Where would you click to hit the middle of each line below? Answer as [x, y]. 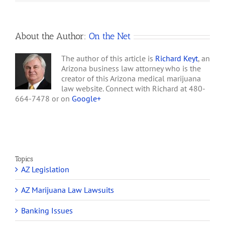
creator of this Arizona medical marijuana [131, 79]
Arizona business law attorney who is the [131, 69]
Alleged [136, 19]
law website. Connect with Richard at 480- [133, 89]
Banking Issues [47, 211]
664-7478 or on [43, 99]
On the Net [110, 36]
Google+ [86, 99]
